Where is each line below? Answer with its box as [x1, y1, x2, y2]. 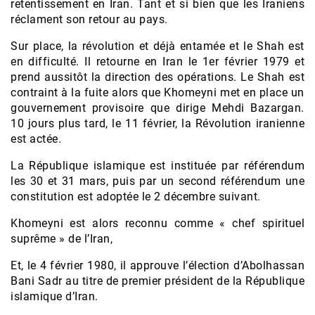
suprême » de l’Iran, [11, 232, 112, 246]
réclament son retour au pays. [11, 13, 168, 27]
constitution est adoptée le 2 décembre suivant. [11, 190, 261, 204]
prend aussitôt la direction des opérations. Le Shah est [11, 70, 304, 84]
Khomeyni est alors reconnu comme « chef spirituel [11, 217, 304, 231]
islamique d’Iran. [11, 290, 98, 304]
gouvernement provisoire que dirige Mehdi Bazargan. [11, 101, 304, 115]
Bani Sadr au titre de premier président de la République [11, 274, 304, 288]
